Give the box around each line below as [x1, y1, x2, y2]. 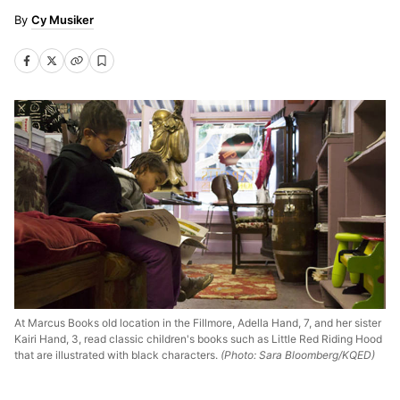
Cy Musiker [31, 12, 94, 27]
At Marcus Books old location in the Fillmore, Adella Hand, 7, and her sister [14, 315, 381, 329]
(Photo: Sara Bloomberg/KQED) [218, 347, 375, 362]
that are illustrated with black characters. [14, 347, 218, 362]
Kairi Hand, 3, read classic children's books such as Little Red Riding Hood [14, 331, 382, 346]
